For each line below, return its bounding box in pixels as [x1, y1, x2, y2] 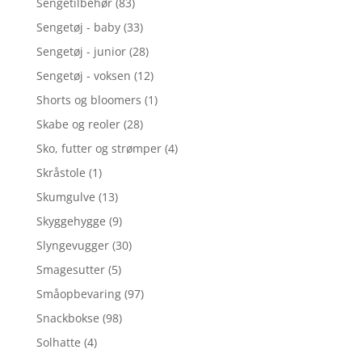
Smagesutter [36, 261, 105, 277]
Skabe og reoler [36, 116, 120, 132]
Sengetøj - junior [36, 43, 126, 59]
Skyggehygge [36, 213, 106, 229]
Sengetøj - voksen [36, 67, 131, 83]
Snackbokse [36, 309, 99, 326]
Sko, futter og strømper [36, 140, 162, 156]
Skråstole [36, 164, 86, 180]
